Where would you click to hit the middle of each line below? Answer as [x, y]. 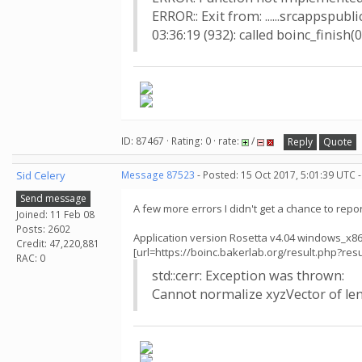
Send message [53, 198]
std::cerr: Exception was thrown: [248, 276]
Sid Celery [41, 175]
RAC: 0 [31, 258]
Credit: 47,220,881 [58, 243]
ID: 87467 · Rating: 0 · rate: [181, 141]
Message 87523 [158, 175]
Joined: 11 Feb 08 [55, 214]
